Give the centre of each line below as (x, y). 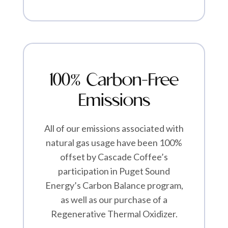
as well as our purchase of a (114, 200)
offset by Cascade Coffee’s (114, 157)
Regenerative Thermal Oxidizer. (114, 214)
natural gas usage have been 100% (114, 143)
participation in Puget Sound (114, 171)
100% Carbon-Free (114, 81)
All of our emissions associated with (114, 129)
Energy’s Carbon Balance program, (114, 186)
